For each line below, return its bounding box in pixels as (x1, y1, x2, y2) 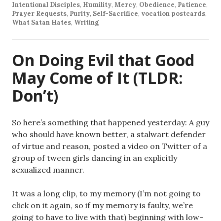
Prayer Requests (12, 9, 67, 18)
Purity (70, 9, 90, 18)
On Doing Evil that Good (12, 49, 194, 71)
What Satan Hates (12, 18, 71, 27)
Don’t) (12, 85, 58, 107)
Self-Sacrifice (93, 9, 138, 18)
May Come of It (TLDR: (12, 67, 183, 89)
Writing (74, 18, 99, 27)
